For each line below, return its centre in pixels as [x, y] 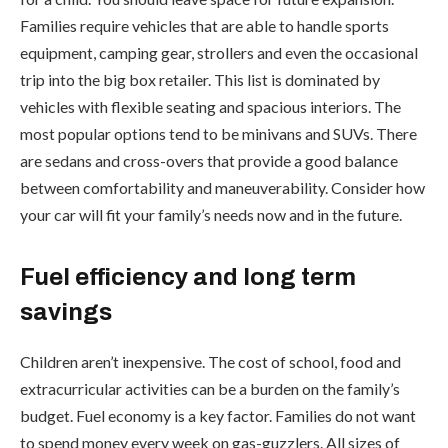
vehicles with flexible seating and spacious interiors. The [210, 107]
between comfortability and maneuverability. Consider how [222, 188]
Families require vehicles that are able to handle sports [204, 26]
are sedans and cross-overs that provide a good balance [209, 161]
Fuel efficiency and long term [188, 277]
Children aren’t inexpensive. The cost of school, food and [210, 362]
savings [66, 312]
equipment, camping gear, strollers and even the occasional [219, 53]
